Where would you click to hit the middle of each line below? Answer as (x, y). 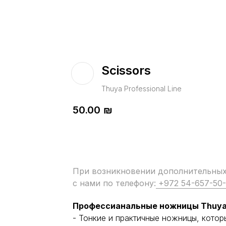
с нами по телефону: (114, 183)
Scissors (126, 70)
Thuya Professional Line (142, 89)
